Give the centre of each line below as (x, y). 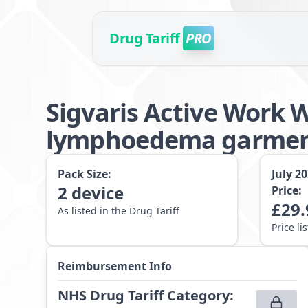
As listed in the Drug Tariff (119, 211)
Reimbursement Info (115, 266)
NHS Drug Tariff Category (144, 295)
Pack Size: (85, 174)
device (98, 193)
